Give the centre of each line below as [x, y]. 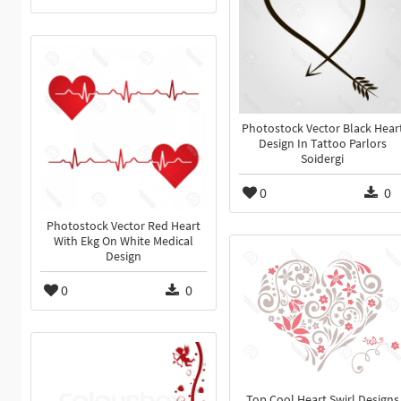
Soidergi [322, 159]
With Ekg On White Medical [124, 242]
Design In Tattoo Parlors [322, 144]
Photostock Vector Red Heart [124, 226]
